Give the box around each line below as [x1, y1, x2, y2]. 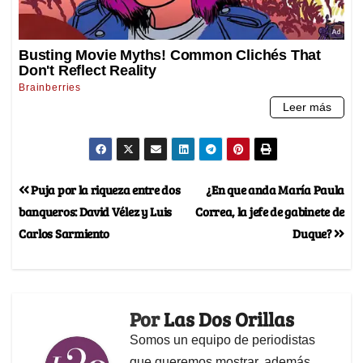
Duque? [293, 224, 335, 242]
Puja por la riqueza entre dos [28, 181, 181, 199]
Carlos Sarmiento [19, 224, 110, 242]
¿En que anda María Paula [206, 181, 344, 199]
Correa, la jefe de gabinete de [195, 203, 344, 220]
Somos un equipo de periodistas [130, 333, 315, 348]
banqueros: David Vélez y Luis [19, 203, 173, 220]
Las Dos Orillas [164, 305, 294, 333]
